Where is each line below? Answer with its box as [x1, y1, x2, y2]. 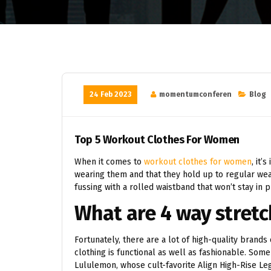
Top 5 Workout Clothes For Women [74, 133, 240, 146]
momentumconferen [159, 90, 232, 99]
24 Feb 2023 [90, 90, 131, 99]
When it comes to [74, 157, 144, 167]
